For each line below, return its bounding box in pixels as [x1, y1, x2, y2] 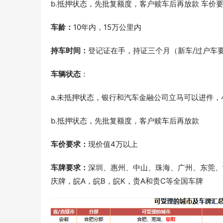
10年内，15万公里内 [73, 22, 141, 32]
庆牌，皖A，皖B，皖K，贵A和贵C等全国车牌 [51, 176, 203, 186]
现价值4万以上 [88, 139, 138, 149]
